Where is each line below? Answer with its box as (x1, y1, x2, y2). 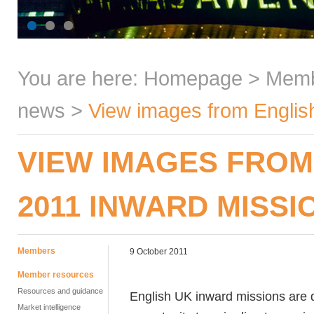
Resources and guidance (18, 287, 103, 295)
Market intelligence (18, 303, 81, 311)
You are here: (18, 67, 144, 90)
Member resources (18, 270, 94, 280)
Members (18, 246, 55, 256)
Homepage (144, 67, 243, 90)
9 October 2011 (130, 247, 188, 257)
